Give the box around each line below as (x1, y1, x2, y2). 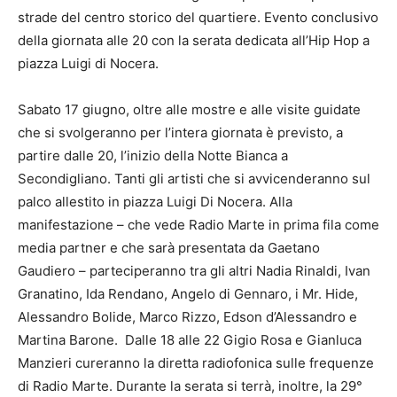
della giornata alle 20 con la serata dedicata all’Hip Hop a (18, 32, 370, 50)
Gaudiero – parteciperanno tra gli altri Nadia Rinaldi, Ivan (18, 262, 370, 280)
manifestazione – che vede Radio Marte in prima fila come (18, 216, 379, 234)
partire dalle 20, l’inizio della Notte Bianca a (18, 147, 288, 165)
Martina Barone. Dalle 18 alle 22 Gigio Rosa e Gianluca (18, 331, 362, 349)
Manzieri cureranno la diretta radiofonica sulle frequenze (18, 354, 374, 372)
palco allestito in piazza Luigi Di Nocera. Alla (18, 193, 292, 211)
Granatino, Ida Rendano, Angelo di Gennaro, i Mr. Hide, (18, 285, 358, 303)
